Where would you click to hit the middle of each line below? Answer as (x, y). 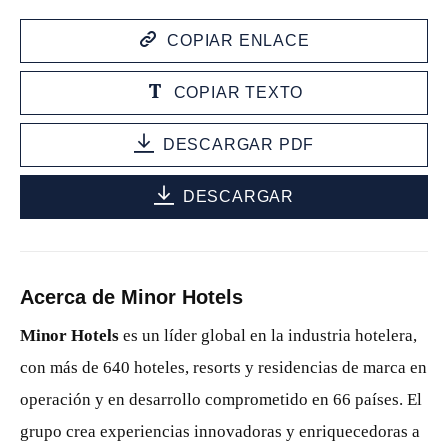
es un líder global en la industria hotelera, (268, 335)
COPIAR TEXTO (238, 92)
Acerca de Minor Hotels (131, 297)
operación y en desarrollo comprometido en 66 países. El (221, 399)
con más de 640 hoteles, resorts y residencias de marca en (223, 367)
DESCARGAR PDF (238, 144)
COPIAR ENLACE (238, 40)
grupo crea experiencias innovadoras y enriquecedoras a (220, 431)
